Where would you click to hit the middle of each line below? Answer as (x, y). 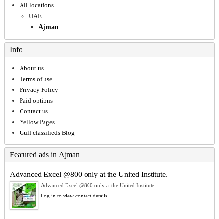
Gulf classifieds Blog (47, 133)
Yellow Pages (37, 122)
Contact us (33, 111)
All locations (36, 5)
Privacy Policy (39, 90)
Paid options (36, 101)
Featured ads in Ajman (44, 155)
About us (31, 68)
